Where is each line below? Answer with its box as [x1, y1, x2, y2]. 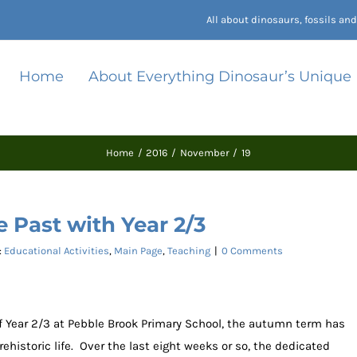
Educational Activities [4, 245, 109, 257]
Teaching [167, 245, 210, 257]
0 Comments [222, 245, 283, 257]
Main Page [114, 245, 163, 257]
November [179, 147, 229, 159]
